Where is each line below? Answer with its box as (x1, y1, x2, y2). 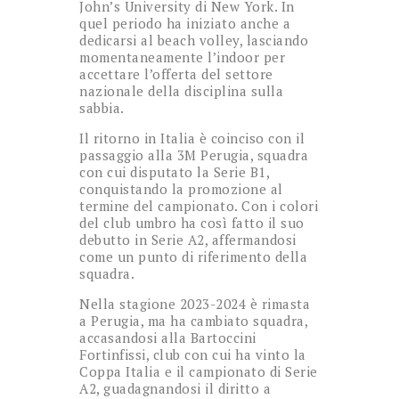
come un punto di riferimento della (79, 247, 307, 265)
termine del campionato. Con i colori (79, 196, 318, 215)
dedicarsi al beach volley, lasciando (79, 30, 308, 49)
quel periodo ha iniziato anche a (79, 13, 290, 32)
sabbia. (79, 98, 125, 117)
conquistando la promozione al (79, 179, 283, 198)
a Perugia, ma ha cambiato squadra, (79, 311, 307, 330)
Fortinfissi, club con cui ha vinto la (79, 345, 306, 363)
